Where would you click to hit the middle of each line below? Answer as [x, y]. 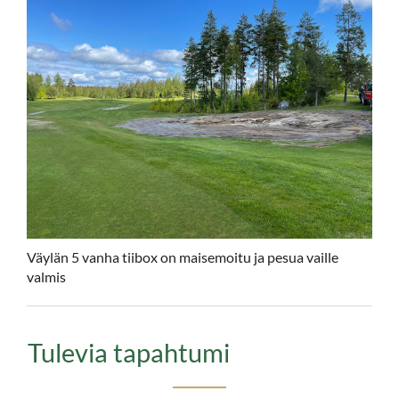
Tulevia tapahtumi [129, 352]
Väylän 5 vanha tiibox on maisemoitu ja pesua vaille [183, 257]
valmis [46, 277]
